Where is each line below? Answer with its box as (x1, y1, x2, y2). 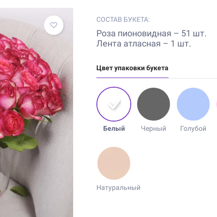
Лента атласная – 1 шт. (96, 38, 192, 48)
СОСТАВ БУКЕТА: (96, 15, 150, 23)
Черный (141, 124, 167, 132)
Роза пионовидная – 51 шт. (96, 28, 207, 38)
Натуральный (96, 184, 141, 191)
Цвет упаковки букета (96, 64, 169, 72)
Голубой (180, 124, 207, 132)
